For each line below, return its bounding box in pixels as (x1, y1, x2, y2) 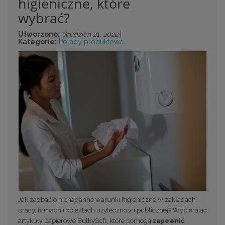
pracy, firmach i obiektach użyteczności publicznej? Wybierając (18, 206, 207, 214)
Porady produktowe (59, 37, 124, 46)
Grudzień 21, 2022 (62, 30, 118, 38)
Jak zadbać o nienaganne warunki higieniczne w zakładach (18, 195, 196, 203)
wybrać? (18, 8, 70, 27)
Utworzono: (18, 30, 60, 38)
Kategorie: (18, 37, 57, 46)
